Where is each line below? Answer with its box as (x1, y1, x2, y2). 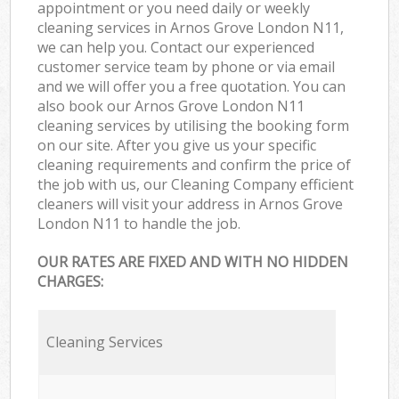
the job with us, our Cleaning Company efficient (37, 174, 354, 194)
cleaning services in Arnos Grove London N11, (37, 17, 345, 37)
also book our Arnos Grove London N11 (37, 95, 305, 116)
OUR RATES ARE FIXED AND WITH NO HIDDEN (37, 252, 349, 273)
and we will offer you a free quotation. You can (37, 76, 346, 96)
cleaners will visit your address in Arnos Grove (37, 193, 344, 214)
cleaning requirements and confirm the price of (37, 154, 352, 175)
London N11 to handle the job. (37, 213, 241, 233)
